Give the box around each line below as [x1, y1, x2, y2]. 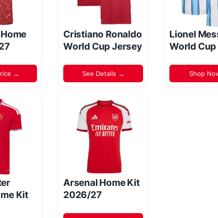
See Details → [82, 69, 125, 77]
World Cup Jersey [63, 40, 142, 52]
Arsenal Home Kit [63, 177, 140, 188]
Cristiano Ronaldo [63, 28, 142, 40]
